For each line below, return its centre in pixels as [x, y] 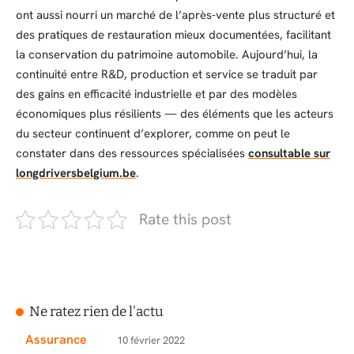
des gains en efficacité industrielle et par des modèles [156, 94]
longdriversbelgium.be [76, 173]
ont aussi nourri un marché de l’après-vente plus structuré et [175, 15]
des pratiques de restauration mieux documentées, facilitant [173, 34]
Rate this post [186, 219]
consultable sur [289, 153]
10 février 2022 [151, 341]
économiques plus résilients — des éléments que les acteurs [175, 113]
